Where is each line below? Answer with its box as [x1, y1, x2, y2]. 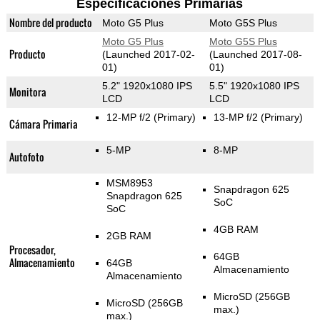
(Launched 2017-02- [101, 49, 195, 61]
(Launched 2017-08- [209, 49, 302, 61]
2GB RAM [106, 230, 151, 242]
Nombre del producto [9, 15, 92, 31]
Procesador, [9, 242, 56, 258]
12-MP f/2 [106, 111, 154, 124]
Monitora [9, 84, 46, 100]
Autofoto [9, 149, 44, 165]
